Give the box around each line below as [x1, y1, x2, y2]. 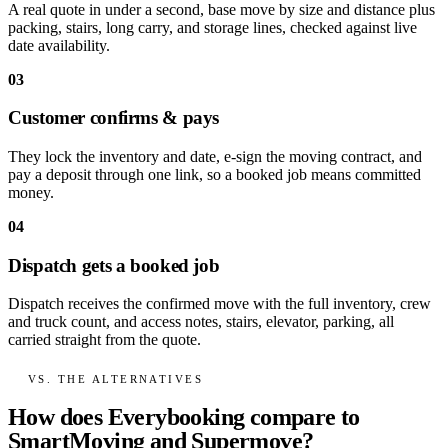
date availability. [8, 36, 110, 54]
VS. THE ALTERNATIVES [28, 372, 204, 385]
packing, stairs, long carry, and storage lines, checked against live [8, 18, 417, 36]
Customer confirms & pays [8, 107, 220, 129]
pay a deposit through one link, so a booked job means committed [8, 165, 421, 183]
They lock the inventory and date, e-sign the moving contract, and [8, 147, 422, 165]
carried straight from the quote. [8, 331, 201, 349]
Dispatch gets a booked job [8, 254, 220, 276]
